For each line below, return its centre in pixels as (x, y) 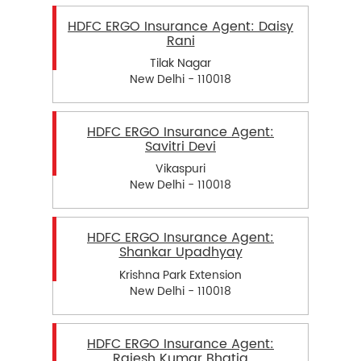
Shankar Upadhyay (180, 253)
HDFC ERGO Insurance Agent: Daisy (180, 27)
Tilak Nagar (180, 64)
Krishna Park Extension (180, 275)
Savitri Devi (180, 147)
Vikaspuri (180, 169)
